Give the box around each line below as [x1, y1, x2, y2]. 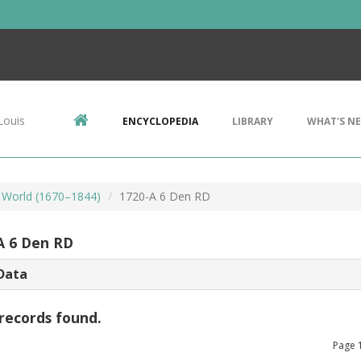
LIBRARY [232, 114, 273, 128]
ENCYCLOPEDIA [122, 114, 198, 128]
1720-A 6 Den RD [119, 189, 210, 204]
